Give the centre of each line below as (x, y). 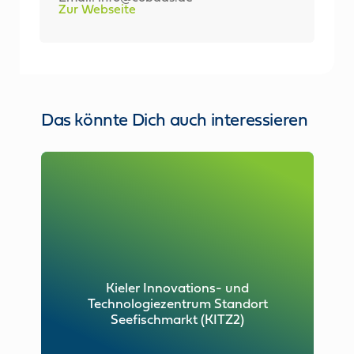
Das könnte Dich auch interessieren (175, 121)
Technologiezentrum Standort (177, 304)
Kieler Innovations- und (177, 288)
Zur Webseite (97, 10)
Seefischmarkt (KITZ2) (177, 320)
